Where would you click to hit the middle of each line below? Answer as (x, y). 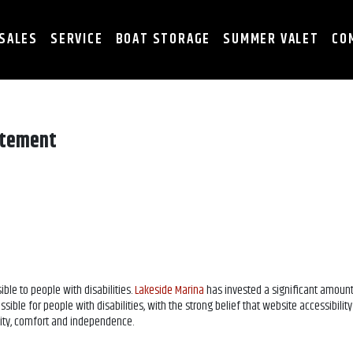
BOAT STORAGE (163, 39)
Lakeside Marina (169, 290)
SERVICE (77, 39)
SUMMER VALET (271, 39)
